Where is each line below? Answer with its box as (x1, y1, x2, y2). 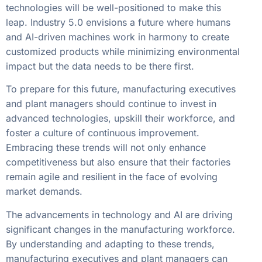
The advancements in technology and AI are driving (6, 208, 233, 220)
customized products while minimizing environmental (6, 45, 240, 57)
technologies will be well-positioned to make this (6, 1, 221, 13)
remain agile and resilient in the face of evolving (6, 171, 218, 183)
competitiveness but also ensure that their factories (6, 156, 230, 168)
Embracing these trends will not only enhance (6, 142, 206, 154)
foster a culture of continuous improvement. (6, 127, 199, 139)
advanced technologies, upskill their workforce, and (6, 112, 235, 125)
